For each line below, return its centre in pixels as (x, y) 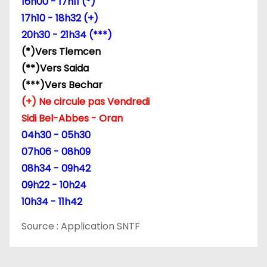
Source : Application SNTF (81, 226)
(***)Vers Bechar (62, 85)
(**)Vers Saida (55, 69)
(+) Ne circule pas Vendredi (86, 102)
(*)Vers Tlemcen (61, 52)
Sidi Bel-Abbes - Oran (72, 119)
